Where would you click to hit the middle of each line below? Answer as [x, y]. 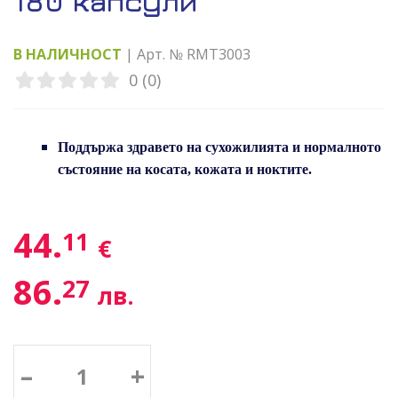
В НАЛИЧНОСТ [68, 54]
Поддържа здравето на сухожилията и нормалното [219, 147]
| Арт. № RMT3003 [186, 54]
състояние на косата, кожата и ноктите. [185, 169]
